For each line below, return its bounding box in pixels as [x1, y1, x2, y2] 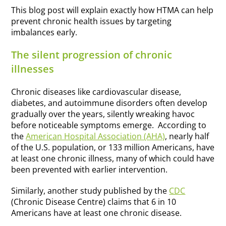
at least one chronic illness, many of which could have [11, 153, 215, 164]
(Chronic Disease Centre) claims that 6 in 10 [11, 196, 177, 208]
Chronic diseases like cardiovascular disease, [11, 86, 182, 98]
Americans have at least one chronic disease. [11, 207, 182, 219]
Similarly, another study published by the [11, 185, 169, 197]
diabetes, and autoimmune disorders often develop [11, 97, 208, 109]
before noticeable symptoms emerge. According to [11, 120, 207, 131]
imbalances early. [11, 27, 78, 38]
